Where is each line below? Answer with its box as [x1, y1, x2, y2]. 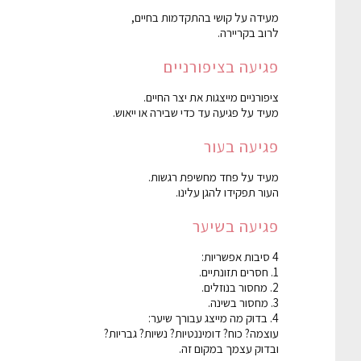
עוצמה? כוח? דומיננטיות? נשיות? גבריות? [104, 325, 279, 341]
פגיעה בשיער [193, 215, 279, 237]
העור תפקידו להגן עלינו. [176, 184, 279, 200]
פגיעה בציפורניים [164, 56, 279, 77]
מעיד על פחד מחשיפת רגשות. [148, 168, 279, 185]
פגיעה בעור [204, 135, 279, 157]
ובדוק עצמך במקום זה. [179, 340, 279, 356]
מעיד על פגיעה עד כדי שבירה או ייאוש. [113, 104, 279, 120]
